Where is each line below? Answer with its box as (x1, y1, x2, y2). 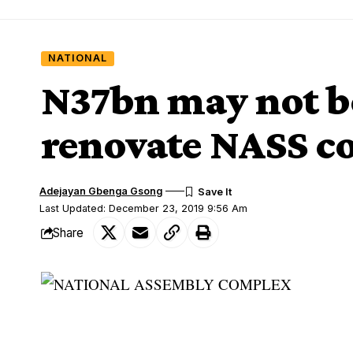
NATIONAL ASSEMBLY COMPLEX (90, 304, 230, 316)
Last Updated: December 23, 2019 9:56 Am (39, 203, 248, 215)
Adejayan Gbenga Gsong (39, 185, 163, 198)
